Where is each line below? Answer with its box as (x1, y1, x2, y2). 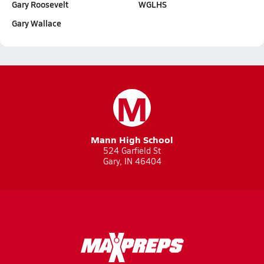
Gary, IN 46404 (103, 156, 161, 167)
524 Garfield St (103, 145, 161, 156)
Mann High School (91, 133, 173, 146)
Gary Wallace (12, 17, 61, 29)
